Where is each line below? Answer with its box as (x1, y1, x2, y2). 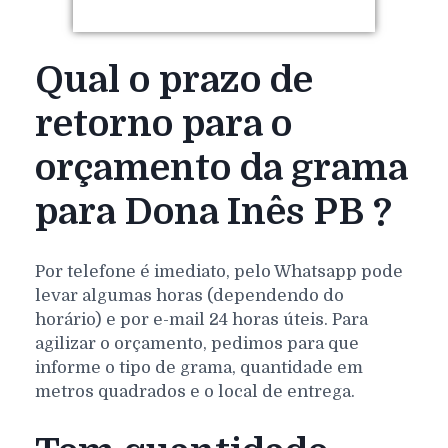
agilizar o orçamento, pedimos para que (35, 333, 359, 353)
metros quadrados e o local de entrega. (35, 381, 355, 401)
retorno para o (35, 102, 292, 145)
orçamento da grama (35, 146, 408, 189)
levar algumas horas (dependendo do (35, 285, 344, 305)
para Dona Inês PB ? (35, 190, 392, 233)
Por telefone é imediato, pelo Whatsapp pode (35, 261, 403, 281)
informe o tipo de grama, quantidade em (35, 357, 363, 377)
